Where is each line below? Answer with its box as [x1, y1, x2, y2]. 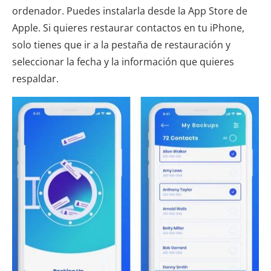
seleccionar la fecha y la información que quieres [12, 54, 234, 68]
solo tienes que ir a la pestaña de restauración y [12, 38, 230, 51]
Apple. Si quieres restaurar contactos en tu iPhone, [12, 21, 244, 34]
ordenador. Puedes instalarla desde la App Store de [12, 4, 247, 18]
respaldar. [12, 71, 59, 85]
